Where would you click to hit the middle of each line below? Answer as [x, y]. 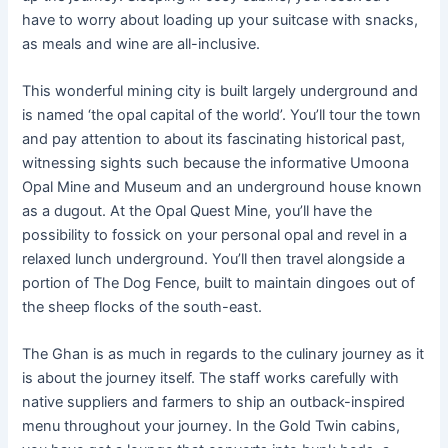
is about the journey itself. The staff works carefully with [211, 378]
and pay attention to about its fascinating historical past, [214, 139]
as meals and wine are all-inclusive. [141, 43]
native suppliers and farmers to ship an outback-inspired [214, 402]
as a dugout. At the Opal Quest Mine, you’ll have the [197, 211]
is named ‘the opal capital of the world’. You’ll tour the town [222, 115]
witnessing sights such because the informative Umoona [216, 163]
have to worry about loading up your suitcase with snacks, [220, 19]
